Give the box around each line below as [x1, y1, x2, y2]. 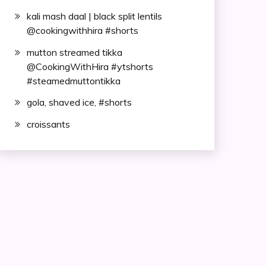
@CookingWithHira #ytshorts [26, 60, 153, 72]
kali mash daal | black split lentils [26, 9, 162, 22]
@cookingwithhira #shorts [26, 24, 138, 36]
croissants [26, 118, 70, 131]
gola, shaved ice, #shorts [26, 96, 132, 109]
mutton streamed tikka [26, 46, 122, 58]
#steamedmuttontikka [26, 74, 121, 87]
